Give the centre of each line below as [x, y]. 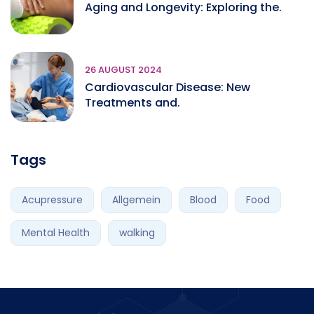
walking [137, 233]
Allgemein [136, 200]
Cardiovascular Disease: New [168, 87]
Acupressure [52, 200]
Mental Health [56, 233]
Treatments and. [132, 103]
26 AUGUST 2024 [123, 70]
